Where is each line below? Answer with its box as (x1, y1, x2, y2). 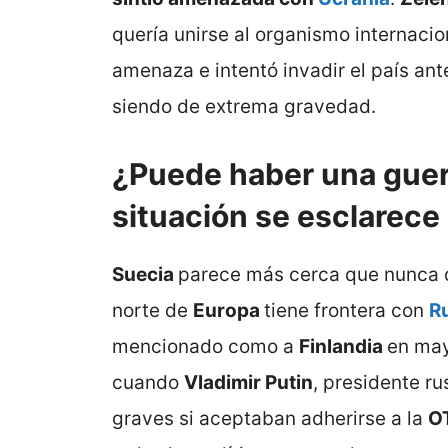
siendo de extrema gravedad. (112, 94, 376, 118)
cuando (112, 371, 184, 395)
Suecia (112, 263, 178, 287)
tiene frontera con (264, 299, 429, 323)
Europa (193, 299, 264, 323)
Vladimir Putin (184, 371, 313, 395)
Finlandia (299, 335, 387, 359)
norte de (112, 299, 193, 323)
